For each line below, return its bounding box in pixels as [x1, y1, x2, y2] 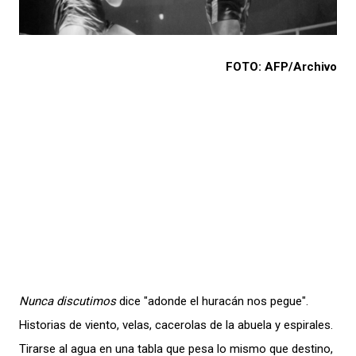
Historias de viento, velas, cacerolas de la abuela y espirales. [19, 317, 333, 332]
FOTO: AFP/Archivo [226, 59, 337, 74]
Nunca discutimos [19, 293, 116, 308]
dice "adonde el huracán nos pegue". [116, 293, 308, 308]
